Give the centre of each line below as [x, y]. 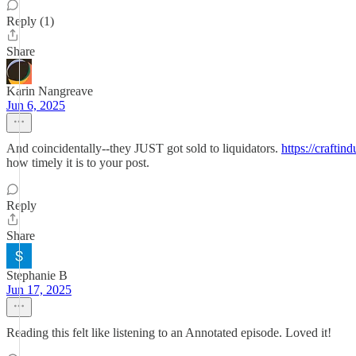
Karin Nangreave [50, 91]
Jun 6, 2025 [36, 105]
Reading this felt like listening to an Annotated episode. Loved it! [169, 333]
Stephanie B [37, 275]
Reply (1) [30, 21]
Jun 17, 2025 [39, 290]
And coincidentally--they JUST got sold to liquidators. [144, 148]
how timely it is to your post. [78, 163]
